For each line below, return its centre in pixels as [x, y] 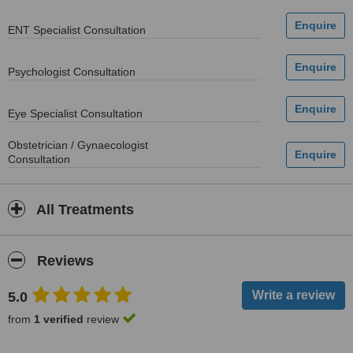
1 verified [59, 319]
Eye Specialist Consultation [75, 113]
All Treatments [84, 210]
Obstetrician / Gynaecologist [78, 145]
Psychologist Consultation [72, 72]
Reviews [63, 261]
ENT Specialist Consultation [77, 30]
